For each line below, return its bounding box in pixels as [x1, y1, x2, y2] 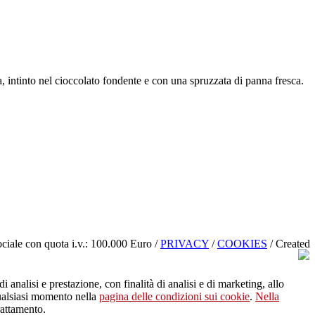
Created [276, 237, 310, 250]
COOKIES [217, 237, 267, 250]
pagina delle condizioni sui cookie [99, 290, 250, 303]
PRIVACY [160, 237, 209, 250]
